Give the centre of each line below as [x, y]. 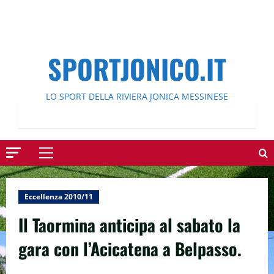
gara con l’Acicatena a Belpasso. [130, 249]
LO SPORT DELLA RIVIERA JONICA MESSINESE [137, 96]
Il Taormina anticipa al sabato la [129, 225]
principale [66, 174]
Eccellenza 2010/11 [59, 197]
